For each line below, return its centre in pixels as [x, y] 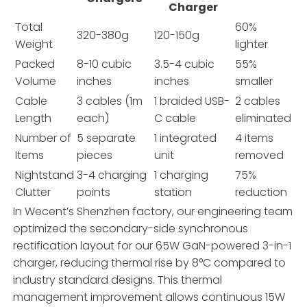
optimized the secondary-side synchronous [131, 228]
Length [34, 118]
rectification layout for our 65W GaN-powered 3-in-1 [152, 245]
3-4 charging [112, 175]
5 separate [107, 138]
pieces [95, 155]
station [173, 192]
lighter [252, 44]
